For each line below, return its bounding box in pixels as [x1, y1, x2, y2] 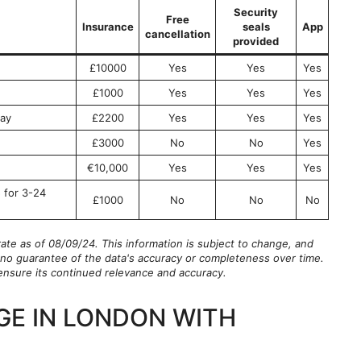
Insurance [81, 20, 134, 34]
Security [234, 6, 278, 19]
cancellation [144, 27, 210, 41]
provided [233, 35, 279, 48]
